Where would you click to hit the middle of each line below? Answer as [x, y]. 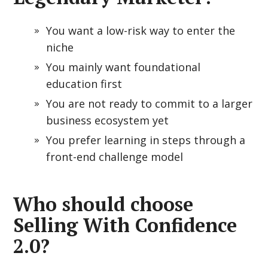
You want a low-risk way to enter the [141, 31]
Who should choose [103, 204]
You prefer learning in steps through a [146, 140]
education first [84, 84]
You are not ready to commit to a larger [150, 103]
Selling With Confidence [125, 225]
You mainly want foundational [124, 67]
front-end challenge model [115, 157]
